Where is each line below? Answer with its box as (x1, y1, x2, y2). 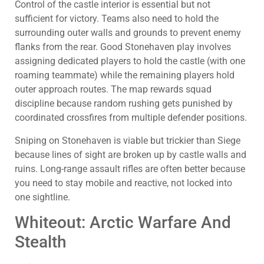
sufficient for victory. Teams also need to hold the (15, 13, 219, 25)
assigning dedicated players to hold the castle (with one (15, 55, 245, 67)
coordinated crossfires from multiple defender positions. (15, 112, 247, 124)
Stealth (15, 232, 67, 252)
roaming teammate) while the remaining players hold (15, 70, 235, 81)
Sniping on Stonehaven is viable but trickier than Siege (15, 134, 240, 146)
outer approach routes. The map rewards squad (15, 84, 212, 95)
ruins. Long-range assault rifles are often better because (15, 163, 245, 174)
